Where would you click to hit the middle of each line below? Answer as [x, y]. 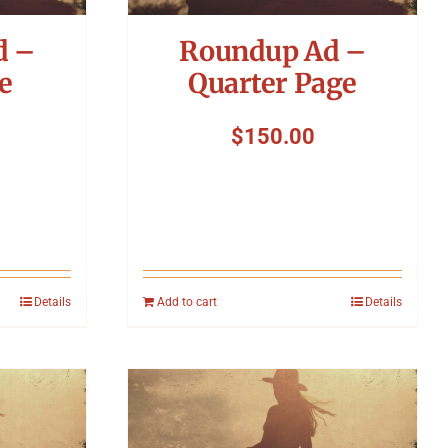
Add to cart [187, 301]
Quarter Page [272, 83]
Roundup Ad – [272, 51]
